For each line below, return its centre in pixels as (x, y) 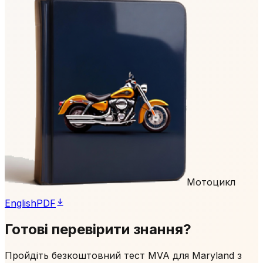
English (21, 203)
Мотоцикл (211, 182)
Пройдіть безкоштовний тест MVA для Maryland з (123, 255)
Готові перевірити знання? (98, 229)
